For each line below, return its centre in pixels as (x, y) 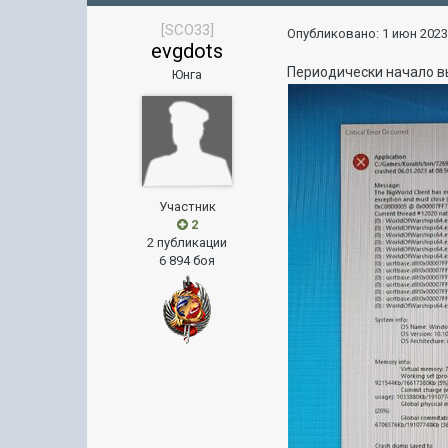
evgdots (187, 51)
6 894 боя (187, 260)
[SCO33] (187, 30)
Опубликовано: (335, 33)
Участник (187, 206)
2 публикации (187, 242)
